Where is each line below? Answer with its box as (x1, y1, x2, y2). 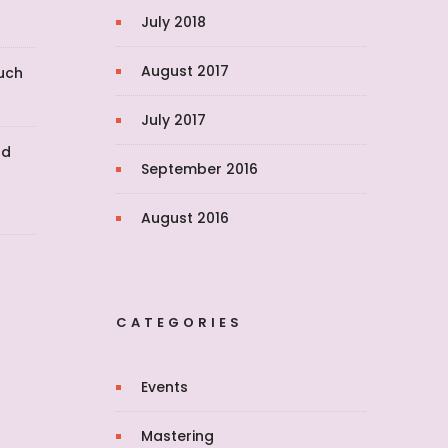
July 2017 (141, 110, 206, 130)
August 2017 (141, 61, 229, 81)
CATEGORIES (116, 313, 243, 332)
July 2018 (141, 12, 206, 32)
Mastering (141, 426, 214, 446)
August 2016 (141, 208, 229, 228)
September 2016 (141, 159, 258, 179)
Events (141, 377, 188, 397)
